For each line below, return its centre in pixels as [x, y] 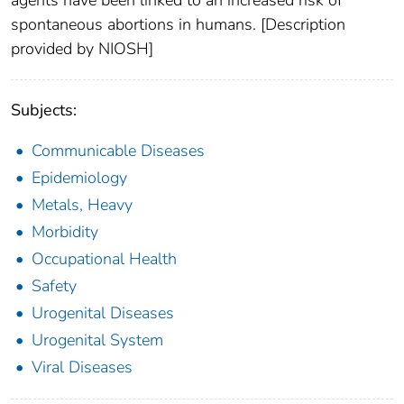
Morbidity [65, 231]
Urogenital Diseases [103, 312]
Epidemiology [79, 177]
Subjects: [44, 110]
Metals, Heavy [82, 204]
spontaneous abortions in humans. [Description [178, 24]
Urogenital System [97, 340]
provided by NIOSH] [82, 48]
